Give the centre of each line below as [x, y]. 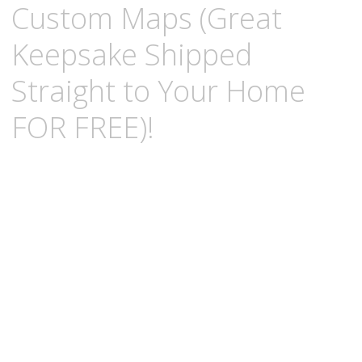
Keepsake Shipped [131, 54]
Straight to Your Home [158, 90]
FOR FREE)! [82, 127]
